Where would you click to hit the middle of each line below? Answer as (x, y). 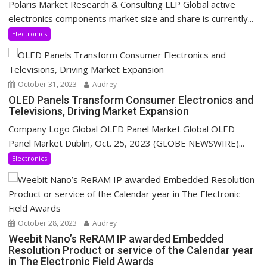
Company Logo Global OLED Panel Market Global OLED (122, 129)
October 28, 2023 (47, 223)
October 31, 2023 (47, 85)
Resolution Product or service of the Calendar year (131, 250)
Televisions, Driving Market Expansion (99, 111)
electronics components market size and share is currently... (131, 19)
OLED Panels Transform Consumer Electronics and (131, 100)
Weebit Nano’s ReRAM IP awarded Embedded (116, 239)
